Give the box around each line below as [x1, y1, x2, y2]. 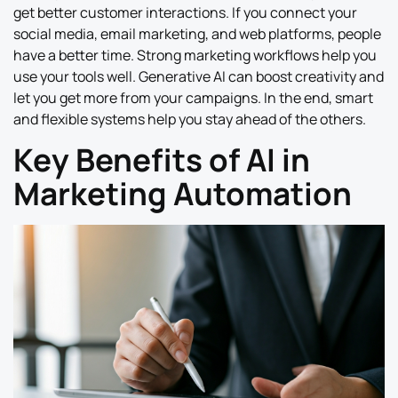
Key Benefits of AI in [13, 138, 310, 181]
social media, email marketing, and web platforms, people [13, 24, 381, 44]
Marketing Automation [13, 171, 352, 215]
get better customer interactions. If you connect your [13, 3, 357, 23]
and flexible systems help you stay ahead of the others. [13, 109, 366, 130]
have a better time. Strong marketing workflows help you [13, 45, 377, 66]
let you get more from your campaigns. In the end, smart [13, 88, 373, 108]
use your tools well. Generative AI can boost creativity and [13, 67, 384, 87]
